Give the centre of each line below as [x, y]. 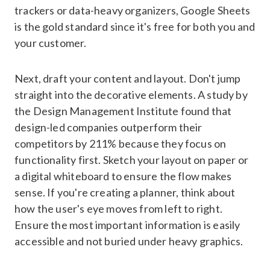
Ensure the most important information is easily [127, 224]
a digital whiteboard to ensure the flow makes [123, 176]
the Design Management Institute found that [123, 111]
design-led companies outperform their [108, 127]
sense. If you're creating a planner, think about [125, 192]
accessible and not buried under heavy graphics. [129, 241]
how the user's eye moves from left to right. [118, 208]
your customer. [51, 42]
